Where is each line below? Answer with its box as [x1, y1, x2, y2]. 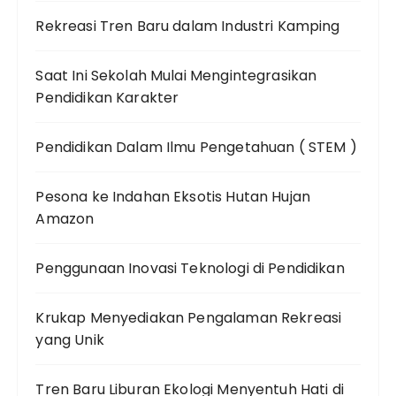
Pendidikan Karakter [35, 87, 179, 108]
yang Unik [35, 329, 104, 350]
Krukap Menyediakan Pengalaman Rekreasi [35, 307, 342, 328]
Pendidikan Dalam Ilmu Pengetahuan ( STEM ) [35, 136, 357, 157]
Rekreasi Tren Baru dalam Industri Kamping [35, 15, 340, 36]
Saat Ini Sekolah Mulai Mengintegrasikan [35, 65, 317, 86]
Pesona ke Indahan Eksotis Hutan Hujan [35, 186, 311, 207]
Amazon [35, 208, 95, 229]
